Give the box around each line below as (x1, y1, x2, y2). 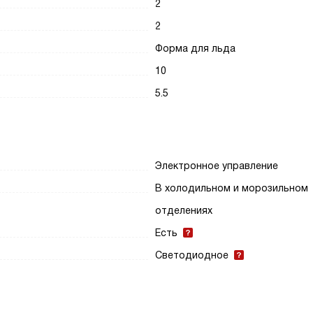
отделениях (155, 205, 213, 216)
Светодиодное (155, 249, 229, 261)
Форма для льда (155, 43, 236, 54)
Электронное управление (155, 160, 279, 171)
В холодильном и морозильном (155, 182, 309, 194)
